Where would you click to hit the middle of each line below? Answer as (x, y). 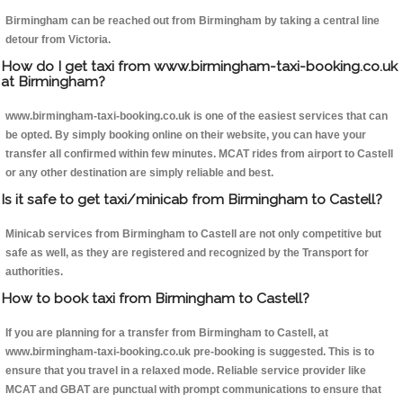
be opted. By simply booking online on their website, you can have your (186, 135)
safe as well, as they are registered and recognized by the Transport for (187, 253)
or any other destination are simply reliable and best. (139, 173)
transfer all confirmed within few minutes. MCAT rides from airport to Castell (199, 154)
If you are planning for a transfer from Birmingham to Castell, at (167, 333)
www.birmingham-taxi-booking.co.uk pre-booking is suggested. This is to (190, 352)
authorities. (34, 272)
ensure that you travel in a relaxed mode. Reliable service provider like (186, 371)
